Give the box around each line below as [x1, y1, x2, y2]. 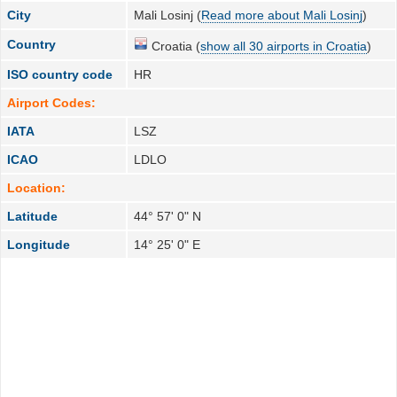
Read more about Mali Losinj [201, 7, 363, 22]
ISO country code [7, 66, 113, 82]
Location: [7, 180, 66, 195]
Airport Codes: [7, 95, 97, 110]
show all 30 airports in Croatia [200, 38, 368, 53]
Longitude [7, 237, 71, 252]
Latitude [7, 208, 58, 223]
